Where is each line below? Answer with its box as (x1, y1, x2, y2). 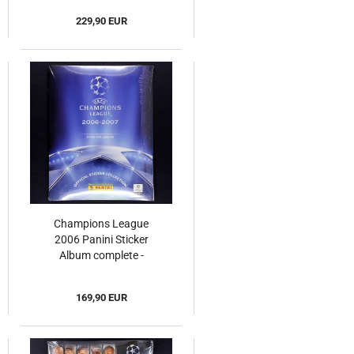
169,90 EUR (75, 292, 127, 304)
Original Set (73, 265, 130, 278)
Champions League (54, 217, 149, 231)
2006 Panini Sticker (54, 233, 149, 247)
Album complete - (58, 249, 144, 262)
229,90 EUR (75, 15, 127, 28)
